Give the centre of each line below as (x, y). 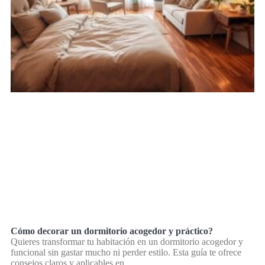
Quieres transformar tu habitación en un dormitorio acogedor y (127, 241)
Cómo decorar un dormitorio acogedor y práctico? (112, 231)
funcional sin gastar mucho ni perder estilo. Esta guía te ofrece (126, 252)
